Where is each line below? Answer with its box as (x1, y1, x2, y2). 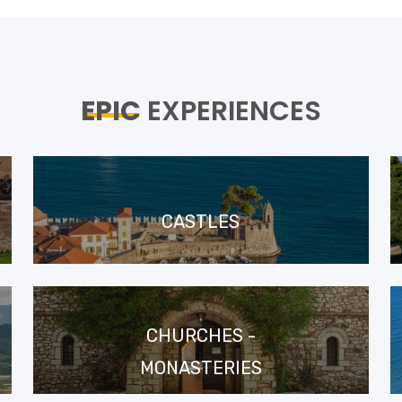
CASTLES (162, 210, 240, 232)
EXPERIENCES (141, 92, 321, 130)
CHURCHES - (145, 324, 256, 346)
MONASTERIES (139, 356, 262, 379)
